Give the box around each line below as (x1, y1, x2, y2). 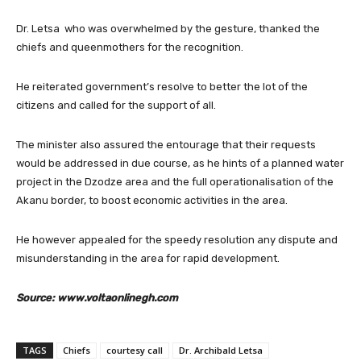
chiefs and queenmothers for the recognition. (16, 40, 243, 53)
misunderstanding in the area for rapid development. (16, 251, 280, 264)
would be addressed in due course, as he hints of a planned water (16, 156, 344, 169)
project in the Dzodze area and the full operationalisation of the (16, 175, 334, 188)
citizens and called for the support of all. (16, 98, 216, 111)
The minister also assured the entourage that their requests (16, 138, 316, 151)
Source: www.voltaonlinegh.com (16, 291, 178, 304)
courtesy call (106, 343, 163, 356)
